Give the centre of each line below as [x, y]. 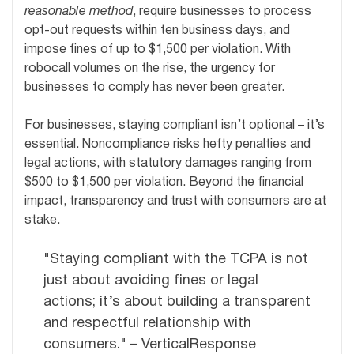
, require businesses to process [222, 12]
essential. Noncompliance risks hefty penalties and [168, 145]
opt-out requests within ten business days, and [157, 31]
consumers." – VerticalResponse [150, 345]
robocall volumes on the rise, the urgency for [150, 69]
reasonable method [79, 12]
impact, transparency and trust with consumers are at [175, 202]
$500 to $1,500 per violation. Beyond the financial [164, 183]
